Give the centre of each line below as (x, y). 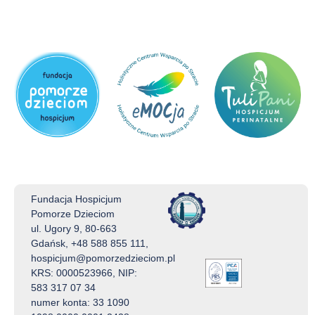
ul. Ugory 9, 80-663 (73, 229)
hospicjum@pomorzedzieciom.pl (103, 258)
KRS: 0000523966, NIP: (84, 273)
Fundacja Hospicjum (76, 199)
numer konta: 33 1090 (80, 303)
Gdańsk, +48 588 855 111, (89, 244)
